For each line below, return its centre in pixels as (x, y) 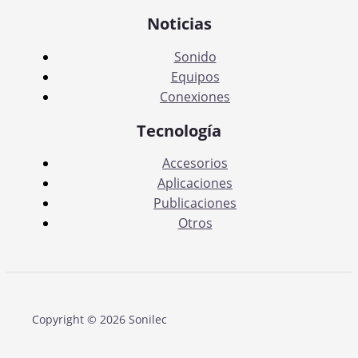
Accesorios (195, 163)
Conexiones (195, 97)
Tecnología (179, 130)
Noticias (179, 24)
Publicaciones (195, 203)
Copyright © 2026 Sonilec (99, 320)
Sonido (195, 57)
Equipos (195, 77)
